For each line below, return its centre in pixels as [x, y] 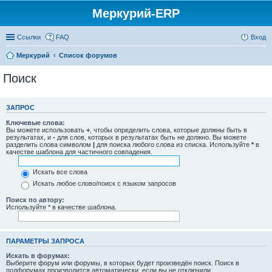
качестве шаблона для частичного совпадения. [79, 151]
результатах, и [29, 137]
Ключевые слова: [36, 122]
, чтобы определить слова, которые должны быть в [168, 130]
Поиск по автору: [35, 199]
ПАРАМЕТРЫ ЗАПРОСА [45, 241]
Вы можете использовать [46, 130]
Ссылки [29, 37]
